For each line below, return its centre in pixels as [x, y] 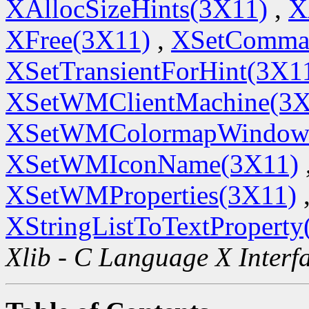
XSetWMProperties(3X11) [151, 195]
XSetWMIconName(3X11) [152, 163]
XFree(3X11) [78, 39]
